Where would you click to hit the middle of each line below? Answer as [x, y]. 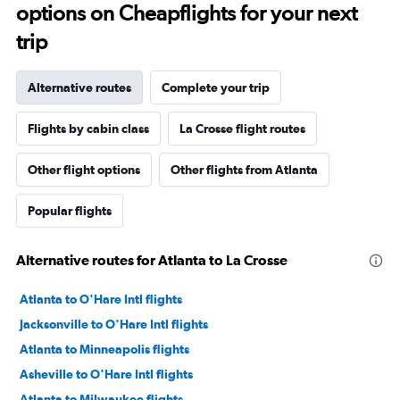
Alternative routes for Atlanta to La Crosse [152, 260]
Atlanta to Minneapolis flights [104, 350]
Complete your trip [216, 88]
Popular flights [70, 211]
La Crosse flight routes [242, 129]
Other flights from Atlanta [244, 170]
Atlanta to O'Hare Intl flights [101, 300]
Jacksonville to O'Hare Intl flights [114, 325]
